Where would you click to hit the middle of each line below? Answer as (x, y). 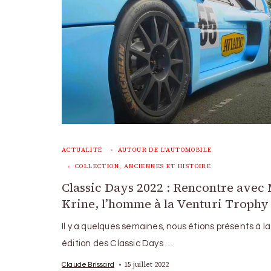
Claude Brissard (88, 264)
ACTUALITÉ (82, 149)
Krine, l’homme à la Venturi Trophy (165, 204)
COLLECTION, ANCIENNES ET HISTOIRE (143, 166)
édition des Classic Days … (118, 243)
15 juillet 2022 (146, 264)
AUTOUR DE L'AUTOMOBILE (165, 149)
